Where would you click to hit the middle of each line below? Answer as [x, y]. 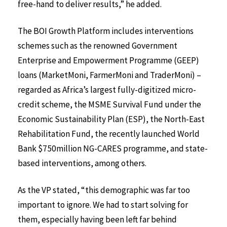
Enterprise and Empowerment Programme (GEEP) [108, 60]
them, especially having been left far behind [97, 219]
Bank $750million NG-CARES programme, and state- [113, 148]
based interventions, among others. [83, 163]
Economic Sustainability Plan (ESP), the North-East [111, 119]
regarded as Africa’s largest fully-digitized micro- [107, 89]
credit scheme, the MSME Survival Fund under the [109, 104]
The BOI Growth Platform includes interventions [106, 31]
